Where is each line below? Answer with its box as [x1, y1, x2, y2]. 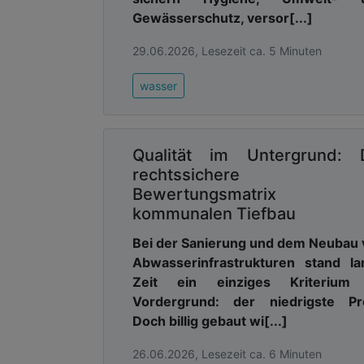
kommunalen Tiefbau [132, 203, 296, 223]
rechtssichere [132, 164, 240, 184]
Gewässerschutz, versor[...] [132, 9, 313, 26]
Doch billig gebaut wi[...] [132, 312, 288, 329]
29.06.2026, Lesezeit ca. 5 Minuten [132, 43, 322, 58]
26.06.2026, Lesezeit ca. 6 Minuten [132, 346, 322, 361]
